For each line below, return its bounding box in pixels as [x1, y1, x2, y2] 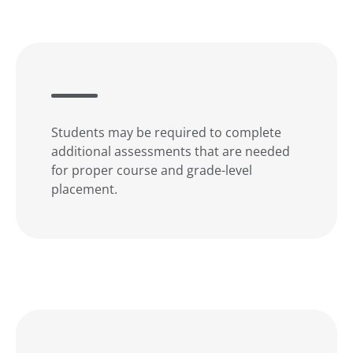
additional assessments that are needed [51, 142, 290, 159]
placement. [51, 180, 117, 197]
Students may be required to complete [51, 123, 281, 140]
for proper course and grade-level [51, 161, 252, 178]
